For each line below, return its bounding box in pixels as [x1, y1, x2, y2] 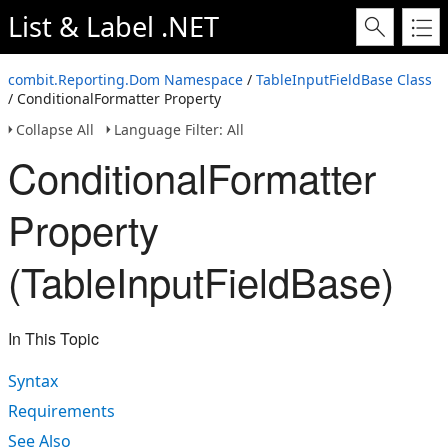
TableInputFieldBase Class [256, 70, 432, 89]
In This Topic [8, 327, 99, 350]
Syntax [8, 370, 58, 392]
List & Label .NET [8, 8, 219, 45]
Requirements [8, 400, 115, 422]
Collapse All [16, 120, 94, 139]
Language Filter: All [114, 120, 244, 139]
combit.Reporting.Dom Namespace [8, 70, 243, 89]
